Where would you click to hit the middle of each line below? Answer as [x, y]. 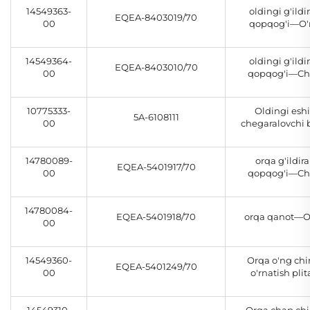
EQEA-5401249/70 [156, 267]
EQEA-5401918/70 [156, 217]
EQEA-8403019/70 [156, 18]
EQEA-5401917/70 [156, 167]
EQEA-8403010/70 [156, 67]
